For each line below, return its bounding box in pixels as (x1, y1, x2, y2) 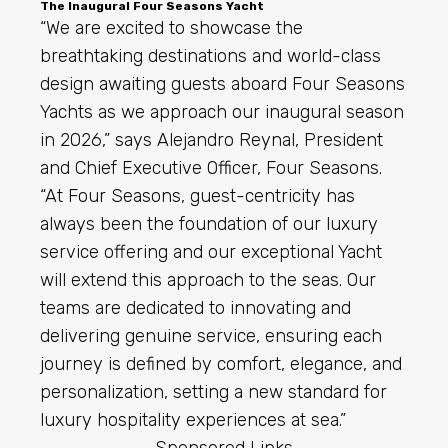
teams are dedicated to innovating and (40, 297, 351, 320)
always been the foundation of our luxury (40, 213, 378, 236)
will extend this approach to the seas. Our (40, 269, 376, 292)
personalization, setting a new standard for (40, 381, 387, 404)
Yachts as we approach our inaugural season (40, 101, 404, 124)
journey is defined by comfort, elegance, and (40, 353, 402, 376)
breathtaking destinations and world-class (40, 45, 381, 68)
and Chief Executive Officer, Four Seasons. (40, 157, 382, 180)
